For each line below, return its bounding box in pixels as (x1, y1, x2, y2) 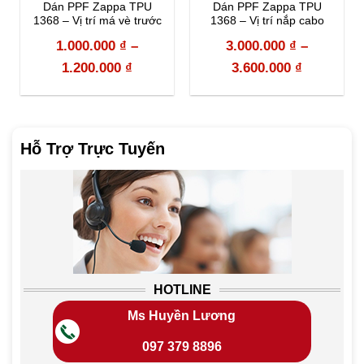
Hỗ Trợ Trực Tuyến (20, 140, 165, 158)
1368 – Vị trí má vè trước (32, 14, 162, 27)
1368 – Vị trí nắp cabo (210, 14, 324, 27)
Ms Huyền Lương (128, 309, 236, 323)
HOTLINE (153, 283, 211, 297)
